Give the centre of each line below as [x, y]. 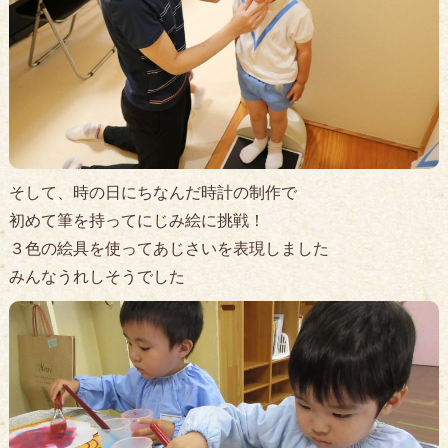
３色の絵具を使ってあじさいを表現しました [168, 249]
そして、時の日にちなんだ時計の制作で [152, 193]
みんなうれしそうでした [96, 277]
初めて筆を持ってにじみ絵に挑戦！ [136, 221]
